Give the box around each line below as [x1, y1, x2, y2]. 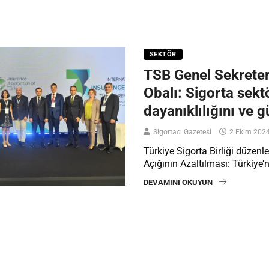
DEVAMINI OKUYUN [144, 178, 213, 187]
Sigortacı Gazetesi [153, 128, 211, 137]
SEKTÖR [150, 50, 177, 59]
